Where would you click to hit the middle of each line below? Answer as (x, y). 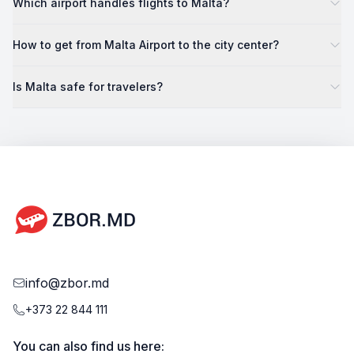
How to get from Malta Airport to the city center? (146, 45)
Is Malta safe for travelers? (88, 87)
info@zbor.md (67, 283)
